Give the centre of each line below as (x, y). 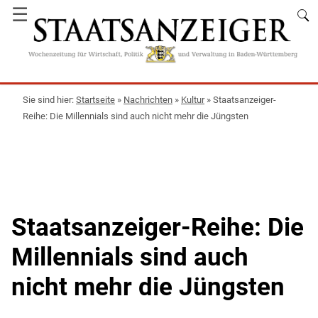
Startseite (95, 99)
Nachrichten (148, 99)
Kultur (193, 99)
